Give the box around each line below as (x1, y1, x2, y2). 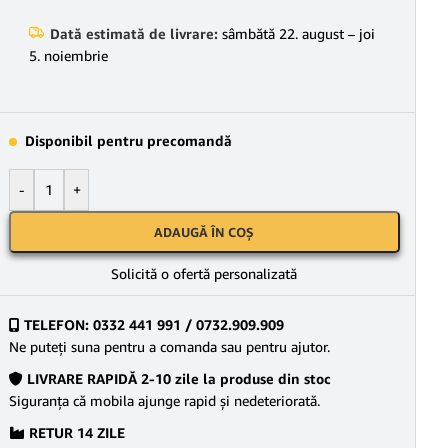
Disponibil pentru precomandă (25, 132, 232, 149)
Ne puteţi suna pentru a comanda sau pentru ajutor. (9, 338, 330, 355)
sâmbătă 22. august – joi (218, 25, 375, 42)
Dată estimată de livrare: (50, 25, 218, 42)
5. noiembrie (29, 47, 108, 64)
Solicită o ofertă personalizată (111, 265, 298, 282)
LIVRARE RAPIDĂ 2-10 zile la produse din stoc (23, 370, 331, 387)
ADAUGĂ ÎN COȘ (154, 224, 255, 240)
